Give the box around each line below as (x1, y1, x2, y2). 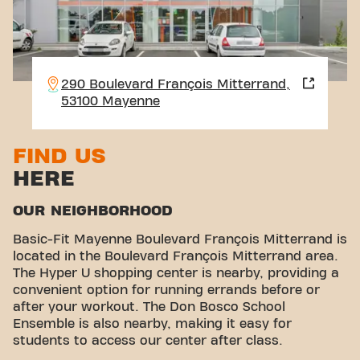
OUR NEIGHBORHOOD (13, 203, 173, 219)
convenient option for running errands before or (13, 284, 320, 297)
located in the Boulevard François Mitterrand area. (13, 250, 338, 264)
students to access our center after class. (13, 334, 283, 348)
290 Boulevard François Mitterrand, (61, 78, 290, 92)
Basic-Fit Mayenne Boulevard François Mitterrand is (13, 233, 347, 247)
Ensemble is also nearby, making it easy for (13, 317, 292, 331)
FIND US (13, 145, 105, 169)
